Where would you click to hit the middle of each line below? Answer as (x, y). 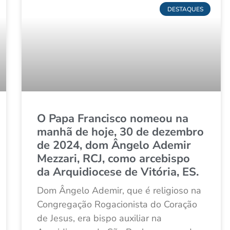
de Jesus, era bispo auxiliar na (99, 218)
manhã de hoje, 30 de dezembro (120, 132)
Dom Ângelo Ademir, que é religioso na (119, 191)
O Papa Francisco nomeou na (113, 119)
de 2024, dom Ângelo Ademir (114, 146)
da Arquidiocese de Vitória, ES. (118, 172)
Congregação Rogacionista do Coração (117, 205)
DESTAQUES (185, 9)
